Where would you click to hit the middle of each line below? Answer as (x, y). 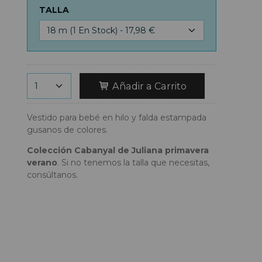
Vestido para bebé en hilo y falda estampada (117, 117)
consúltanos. (52, 175)
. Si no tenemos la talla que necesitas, (133, 162)
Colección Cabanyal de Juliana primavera (118, 150)
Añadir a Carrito (148, 86)
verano (42, 162)
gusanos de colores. (67, 130)
